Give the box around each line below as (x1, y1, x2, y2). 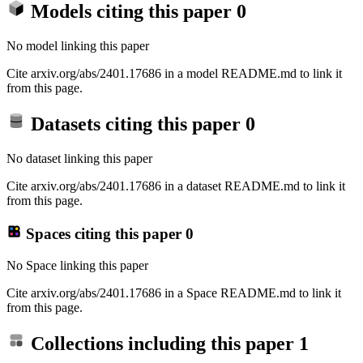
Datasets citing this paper (26, 113, 246, 135)
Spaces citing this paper (21, 224, 186, 242)
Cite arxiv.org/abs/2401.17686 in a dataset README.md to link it (6, 179, 345, 194)
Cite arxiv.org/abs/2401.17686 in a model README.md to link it (6, 66, 342, 80)
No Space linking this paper (6, 258, 148, 272)
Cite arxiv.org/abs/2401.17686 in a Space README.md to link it (6, 285, 341, 300)
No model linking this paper (6, 38, 149, 53)
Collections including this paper (26, 333, 299, 355)
